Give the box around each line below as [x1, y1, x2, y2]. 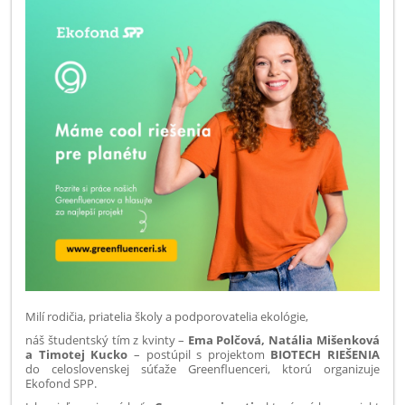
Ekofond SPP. [25, 374, 98, 391]
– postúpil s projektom [127, 345, 271, 363]
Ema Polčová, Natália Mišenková [187, 331, 380, 348]
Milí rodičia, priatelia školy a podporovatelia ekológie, [25, 307, 309, 325]
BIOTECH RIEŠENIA [270, 345, 380, 363]
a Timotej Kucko [25, 345, 128, 363]
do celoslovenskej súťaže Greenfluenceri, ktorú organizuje [25, 360, 380, 377]
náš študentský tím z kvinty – [25, 331, 188, 348]
